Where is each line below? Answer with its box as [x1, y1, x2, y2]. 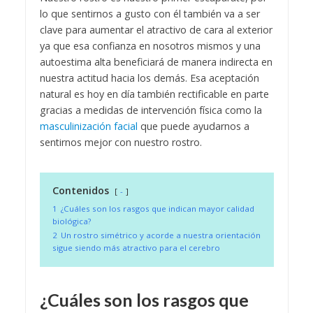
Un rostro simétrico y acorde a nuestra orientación [60, 229, 261, 240]
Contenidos [52, 183, 109, 197]
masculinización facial [39, 119, 138, 133]
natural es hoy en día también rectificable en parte [39, 87, 269, 101]
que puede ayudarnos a [137, 119, 249, 133]
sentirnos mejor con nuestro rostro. [39, 135, 205, 149]
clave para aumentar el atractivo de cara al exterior [39, 22, 272, 36]
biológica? [52, 215, 91, 226]
